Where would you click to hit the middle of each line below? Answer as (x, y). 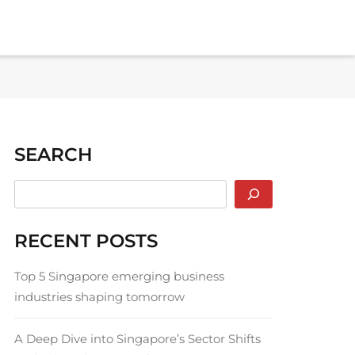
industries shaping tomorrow (100, 296)
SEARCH (54, 154)
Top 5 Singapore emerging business (120, 276)
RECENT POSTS (86, 240)
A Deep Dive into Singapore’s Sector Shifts (138, 338)
